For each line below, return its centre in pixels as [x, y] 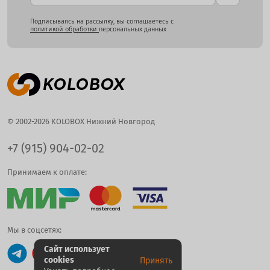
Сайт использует [77, 249]
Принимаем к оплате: [47, 172]
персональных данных [133, 29]
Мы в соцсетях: [34, 230]
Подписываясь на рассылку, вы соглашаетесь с [102, 21]
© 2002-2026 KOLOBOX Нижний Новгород [81, 121]
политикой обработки [64, 29]
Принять [156, 261]
